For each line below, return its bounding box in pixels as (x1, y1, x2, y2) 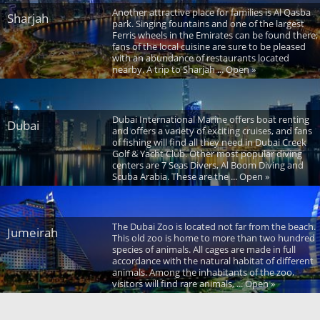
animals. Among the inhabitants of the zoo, (111, 265, 294, 279)
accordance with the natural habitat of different (111, 254, 314, 267)
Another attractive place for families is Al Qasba (111, 5, 311, 19)
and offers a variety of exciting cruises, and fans (111, 124, 312, 137)
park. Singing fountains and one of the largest (111, 16, 304, 30)
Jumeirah (7, 224, 58, 241)
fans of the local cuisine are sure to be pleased (111, 39, 306, 53)
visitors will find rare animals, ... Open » (111, 276, 275, 290)
